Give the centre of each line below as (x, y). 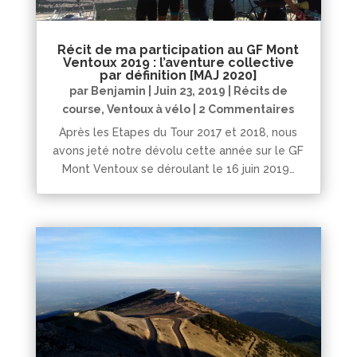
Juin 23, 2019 (189, 90)
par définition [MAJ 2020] (178, 75)
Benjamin (118, 90)
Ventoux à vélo (149, 109)
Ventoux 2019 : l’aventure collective (178, 62)
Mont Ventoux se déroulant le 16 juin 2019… (178, 169)
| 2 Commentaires (243, 109)
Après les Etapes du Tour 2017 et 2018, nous (178, 132)
